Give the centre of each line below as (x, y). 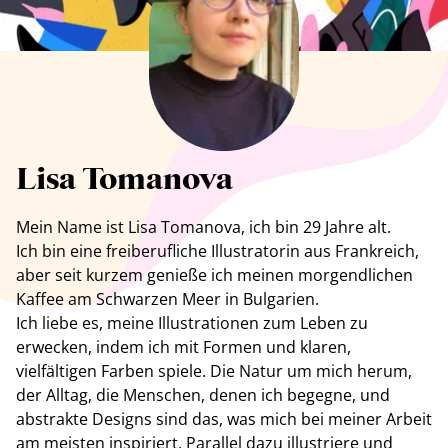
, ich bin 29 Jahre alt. (316, 227)
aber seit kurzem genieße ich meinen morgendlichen (214, 275)
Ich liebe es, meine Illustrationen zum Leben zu (192, 323)
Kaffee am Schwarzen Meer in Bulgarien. (167, 299)
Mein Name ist (72, 227)
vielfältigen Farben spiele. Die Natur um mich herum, (214, 371)
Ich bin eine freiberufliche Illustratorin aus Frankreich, (217, 251)
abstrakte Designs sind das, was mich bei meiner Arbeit (224, 419)
